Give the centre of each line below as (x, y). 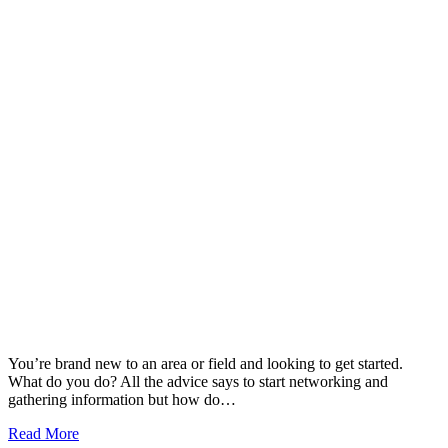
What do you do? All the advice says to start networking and (198, 381)
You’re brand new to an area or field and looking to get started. (205, 363)
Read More (43, 433)
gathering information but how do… (122, 399)
